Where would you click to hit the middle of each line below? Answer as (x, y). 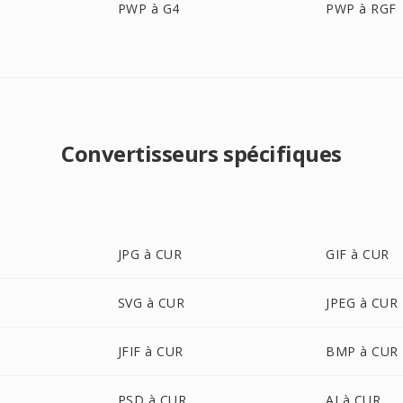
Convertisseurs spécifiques (201, 153)
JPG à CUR (150, 254)
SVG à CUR (151, 303)
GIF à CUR (358, 254)
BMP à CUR (362, 351)
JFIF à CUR (150, 351)
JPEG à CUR (362, 303)
